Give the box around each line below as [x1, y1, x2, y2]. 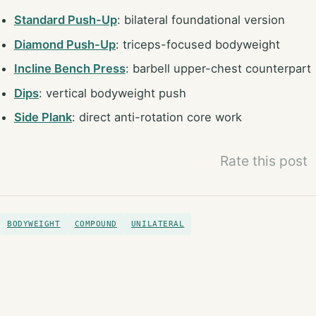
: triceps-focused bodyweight [115, 37, 280, 51]
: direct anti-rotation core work [71, 110, 242, 125]
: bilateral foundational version [116, 12, 285, 27]
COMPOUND [74, 219, 117, 229]
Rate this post [220, 152, 308, 170]
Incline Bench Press [13, 61, 126, 76]
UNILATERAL [130, 219, 185, 229]
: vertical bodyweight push [38, 85, 186, 100]
